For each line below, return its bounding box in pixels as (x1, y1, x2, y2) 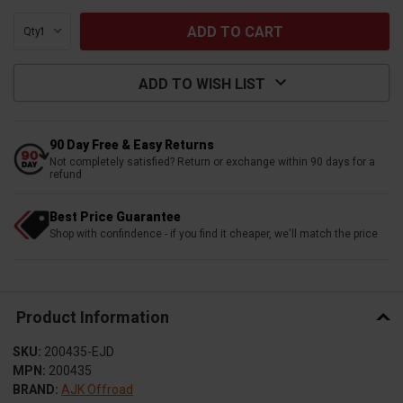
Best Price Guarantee (49, 209, 181, 224)
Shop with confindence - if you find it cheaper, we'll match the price (49, 227, 378, 240)
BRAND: (13, 381, 58, 397)
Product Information (15, 308, 169, 327)
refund (49, 167, 82, 181)
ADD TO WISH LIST (138, 75, 265, 93)
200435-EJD (44, 344, 114, 359)
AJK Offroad (61, 381, 133, 397)
